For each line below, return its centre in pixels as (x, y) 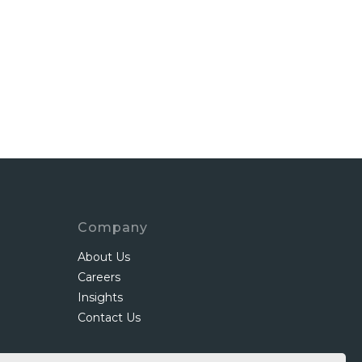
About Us (104, 257)
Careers (99, 277)
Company (113, 227)
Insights (100, 297)
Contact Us (109, 317)
